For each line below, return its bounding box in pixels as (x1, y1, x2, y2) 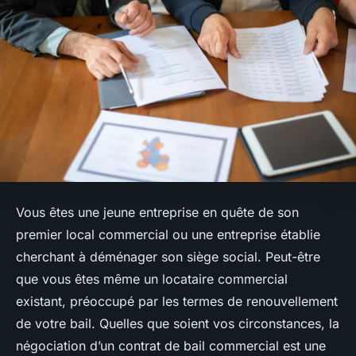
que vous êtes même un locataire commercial (16, 271, 288, 288)
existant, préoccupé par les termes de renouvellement (16, 293, 338, 310)
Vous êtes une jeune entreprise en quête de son (16, 204, 299, 221)
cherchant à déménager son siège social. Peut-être (16, 249, 320, 265)
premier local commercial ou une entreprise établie (16, 226, 320, 243)
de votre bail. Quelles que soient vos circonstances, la (16, 315, 339, 332)
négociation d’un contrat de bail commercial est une (16, 338, 326, 354)
